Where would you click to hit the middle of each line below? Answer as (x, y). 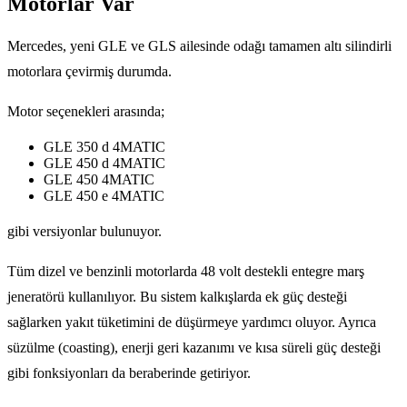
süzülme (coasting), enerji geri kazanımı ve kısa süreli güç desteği (194, 348)
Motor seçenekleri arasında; (86, 112)
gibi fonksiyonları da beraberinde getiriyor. (129, 373)
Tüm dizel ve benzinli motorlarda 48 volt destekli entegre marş (186, 272)
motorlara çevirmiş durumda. (89, 72)
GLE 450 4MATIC (99, 180)
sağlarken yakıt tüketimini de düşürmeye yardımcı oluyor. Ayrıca (192, 323)
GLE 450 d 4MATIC (104, 164)
